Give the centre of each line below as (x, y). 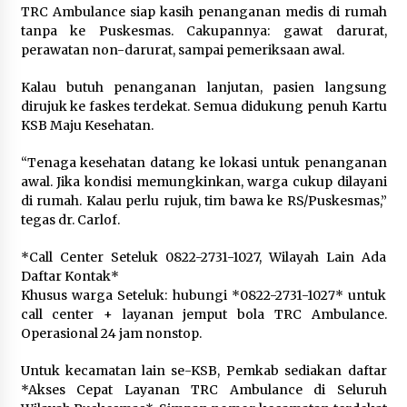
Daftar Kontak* (69, 277)
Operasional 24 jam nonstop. (111, 334)
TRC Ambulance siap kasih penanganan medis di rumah (203, 12)
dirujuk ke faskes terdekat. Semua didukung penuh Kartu (203, 107)
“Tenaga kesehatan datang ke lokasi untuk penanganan (203, 163)
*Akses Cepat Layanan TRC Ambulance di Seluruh (203, 390)
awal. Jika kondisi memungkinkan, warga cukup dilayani (203, 182)
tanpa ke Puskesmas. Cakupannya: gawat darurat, (203, 31)
